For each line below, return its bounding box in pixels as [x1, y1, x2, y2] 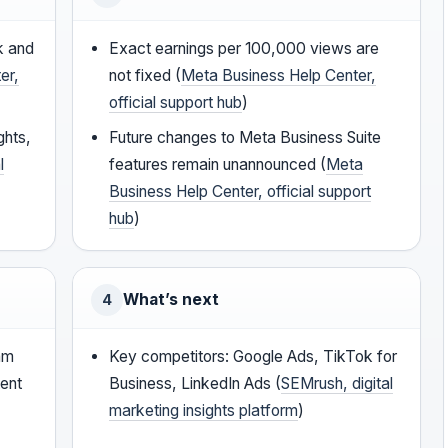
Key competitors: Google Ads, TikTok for [109, 347, 398, 367]
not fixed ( [109, 66, 182, 86]
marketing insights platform [109, 401, 299, 421]
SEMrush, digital [281, 374, 394, 394]
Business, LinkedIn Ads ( [109, 374, 282, 394]
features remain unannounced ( [109, 155, 327, 175]
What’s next [123, 290, 219, 310]
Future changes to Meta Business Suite [109, 128, 382, 148]
